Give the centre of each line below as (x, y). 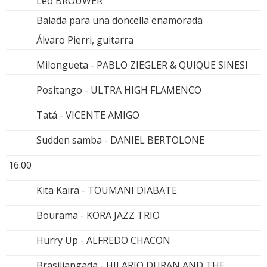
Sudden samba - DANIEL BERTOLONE (120, 140)
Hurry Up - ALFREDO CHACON (103, 240)
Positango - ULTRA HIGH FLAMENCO (119, 90)
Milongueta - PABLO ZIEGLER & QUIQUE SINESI (142, 65)
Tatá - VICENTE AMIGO (88, 115)
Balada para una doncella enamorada (119, 20)
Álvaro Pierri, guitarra (85, 40)
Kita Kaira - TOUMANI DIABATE (107, 190)
